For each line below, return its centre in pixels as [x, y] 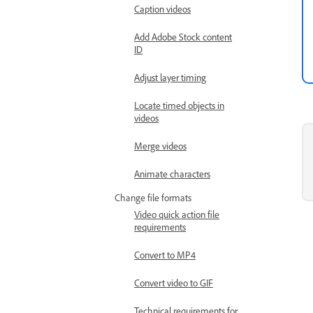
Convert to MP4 [165, 255]
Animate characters [172, 174]
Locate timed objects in [179, 105]
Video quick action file [177, 214]
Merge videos [160, 146]
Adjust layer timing [170, 77]
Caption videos [162, 9]
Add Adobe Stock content [183, 37]
